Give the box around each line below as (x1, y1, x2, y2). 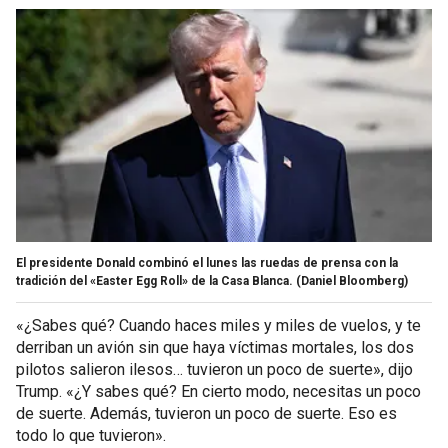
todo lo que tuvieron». (16, 425, 166, 445)
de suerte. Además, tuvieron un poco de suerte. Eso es (16, 403, 397, 423)
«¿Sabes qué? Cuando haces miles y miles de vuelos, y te (16, 315, 421, 335)
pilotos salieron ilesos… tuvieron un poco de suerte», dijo (16, 359, 413, 379)
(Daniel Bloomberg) (296, 273, 408, 288)
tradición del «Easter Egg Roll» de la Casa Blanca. (16, 273, 293, 288)
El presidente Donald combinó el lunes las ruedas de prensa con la (16, 255, 398, 270)
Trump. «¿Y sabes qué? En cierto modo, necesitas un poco (16, 381, 421, 401)
